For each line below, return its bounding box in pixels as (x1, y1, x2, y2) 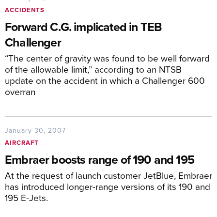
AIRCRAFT (5, 138, 39, 147)
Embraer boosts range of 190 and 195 (5, 151, 194, 168)
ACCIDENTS (5, 5, 45, 15)
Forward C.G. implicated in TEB (5, 18, 162, 35)
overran (5, 85, 35, 98)
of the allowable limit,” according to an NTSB (5, 62, 182, 76)
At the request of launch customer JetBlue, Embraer (5, 169, 212, 182)
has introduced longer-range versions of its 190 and (5, 180, 210, 193)
